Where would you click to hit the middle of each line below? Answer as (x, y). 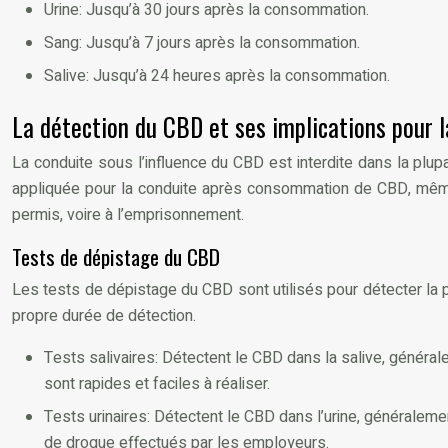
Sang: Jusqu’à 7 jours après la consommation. (202, 42)
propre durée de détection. (104, 315)
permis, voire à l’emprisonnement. (128, 214)
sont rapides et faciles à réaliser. (157, 383)
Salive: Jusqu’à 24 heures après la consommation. (217, 75)
